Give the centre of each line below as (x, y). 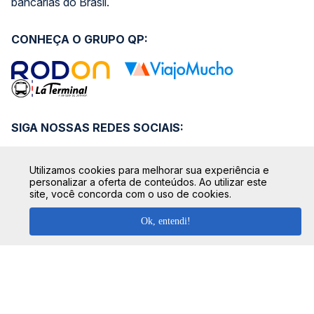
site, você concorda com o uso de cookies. (130, 193)
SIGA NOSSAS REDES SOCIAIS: (97, 128)
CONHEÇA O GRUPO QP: (80, 39)
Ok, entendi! (165, 221)
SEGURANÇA (48, 230)
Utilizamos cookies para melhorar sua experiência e (149, 170)
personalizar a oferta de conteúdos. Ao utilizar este (148, 182)
